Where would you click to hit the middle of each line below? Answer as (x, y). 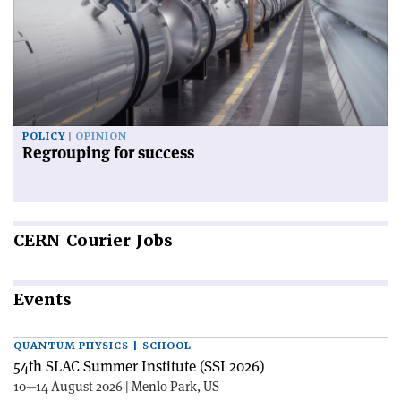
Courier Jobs (117, 240)
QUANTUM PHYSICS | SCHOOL (102, 346)
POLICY (44, 136)
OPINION (101, 136)
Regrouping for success (108, 152)
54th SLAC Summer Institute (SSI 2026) (139, 366)
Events (43, 299)
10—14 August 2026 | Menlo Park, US (116, 386)
